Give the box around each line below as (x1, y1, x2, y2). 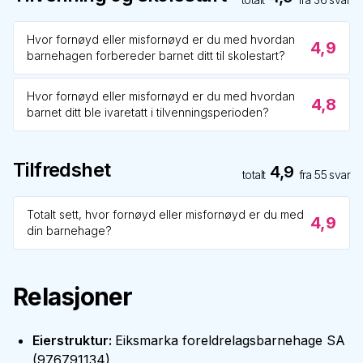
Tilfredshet (13, 158, 111, 181)
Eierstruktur (32, 332, 109, 348)
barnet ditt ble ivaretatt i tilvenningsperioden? (27, 105, 269, 119)
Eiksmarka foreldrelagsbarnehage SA (115, 332, 345, 348)
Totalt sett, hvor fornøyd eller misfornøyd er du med (27, 207, 304, 221)
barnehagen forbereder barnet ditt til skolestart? (27, 49, 285, 62)
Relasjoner (13, 282, 133, 311)
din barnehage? (27, 224, 112, 237)
